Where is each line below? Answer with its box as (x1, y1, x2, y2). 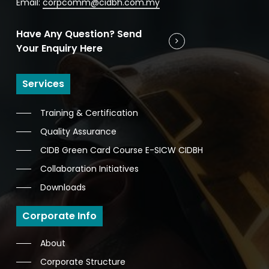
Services (22, 76, 64, 91)
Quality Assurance (40, 125, 116, 138)
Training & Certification (40, 106, 138, 119)
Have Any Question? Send (16, 26, 142, 41)
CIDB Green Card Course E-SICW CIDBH (40, 144, 203, 156)
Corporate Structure (40, 255, 125, 268)
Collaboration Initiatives (40, 162, 139, 175)
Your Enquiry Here (16, 41, 103, 55)
